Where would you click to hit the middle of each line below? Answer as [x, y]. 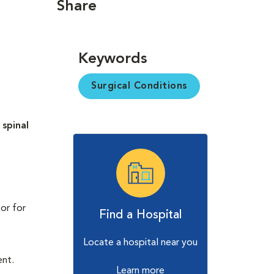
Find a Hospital [141, 215]
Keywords [113, 59]
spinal [16, 126]
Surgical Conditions [139, 86]
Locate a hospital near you [141, 243]
